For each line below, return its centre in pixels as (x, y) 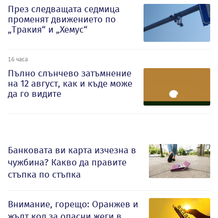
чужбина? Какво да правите (67, 162)
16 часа (18, 59)
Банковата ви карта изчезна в (72, 150)
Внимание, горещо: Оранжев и (73, 204)
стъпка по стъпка (44, 174)
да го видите (35, 94)
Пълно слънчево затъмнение (70, 73)
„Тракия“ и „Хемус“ (48, 30)
